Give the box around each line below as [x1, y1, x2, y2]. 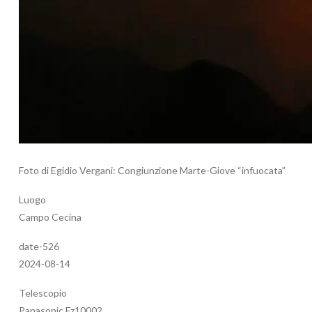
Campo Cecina [19, 211, 81, 224]
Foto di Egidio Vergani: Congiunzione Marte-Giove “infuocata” [19, 164, 286, 177]
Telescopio [19, 287, 67, 299]
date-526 [19, 240, 59, 253]
